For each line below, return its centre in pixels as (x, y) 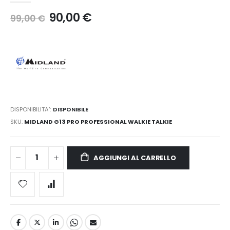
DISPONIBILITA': (31, 109)
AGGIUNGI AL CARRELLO (135, 158)
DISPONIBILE (71, 109)
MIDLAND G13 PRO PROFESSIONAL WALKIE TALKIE (98, 122)
